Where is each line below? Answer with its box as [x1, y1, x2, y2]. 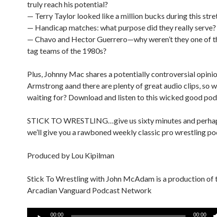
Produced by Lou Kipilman [27, 151, 114, 160]
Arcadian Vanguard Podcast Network [27, 186, 152, 195]
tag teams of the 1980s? [27, 46, 107, 55]
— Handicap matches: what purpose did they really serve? [27, 23, 216, 32]
